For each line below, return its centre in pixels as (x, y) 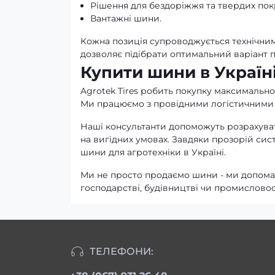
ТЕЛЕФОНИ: (122, 251)
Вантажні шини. (126, 18)
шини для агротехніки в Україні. (153, 152)
